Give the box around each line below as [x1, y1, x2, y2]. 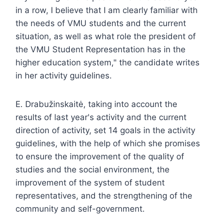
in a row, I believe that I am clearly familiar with [15, 5, 198, 15]
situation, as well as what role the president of [15, 31, 196, 41]
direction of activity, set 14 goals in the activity [15, 125, 195, 135]
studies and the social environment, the [15, 164, 170, 174]
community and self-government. [15, 203, 145, 214]
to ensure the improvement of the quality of [15, 151, 184, 161]
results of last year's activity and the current [15, 112, 186, 122]
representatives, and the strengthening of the [15, 190, 192, 201]
